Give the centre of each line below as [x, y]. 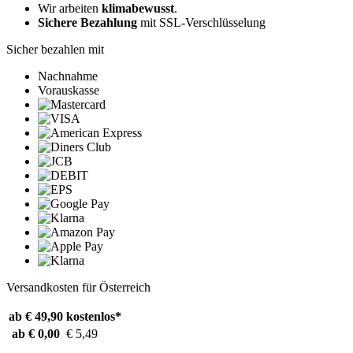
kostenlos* [94, 317]
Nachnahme [68, 76]
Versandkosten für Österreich [78, 288]
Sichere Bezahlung [87, 23]
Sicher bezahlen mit [55, 50]
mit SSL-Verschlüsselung [201, 23]
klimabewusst [138, 9]
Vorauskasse [69, 91]
